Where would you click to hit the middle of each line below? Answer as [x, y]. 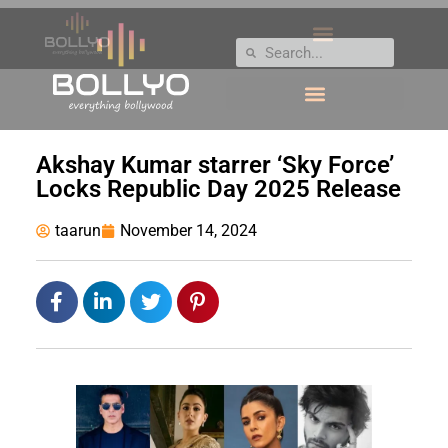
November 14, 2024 [188, 231]
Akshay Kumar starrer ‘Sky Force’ [214, 165]
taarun [77, 231]
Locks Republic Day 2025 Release [218, 189]
